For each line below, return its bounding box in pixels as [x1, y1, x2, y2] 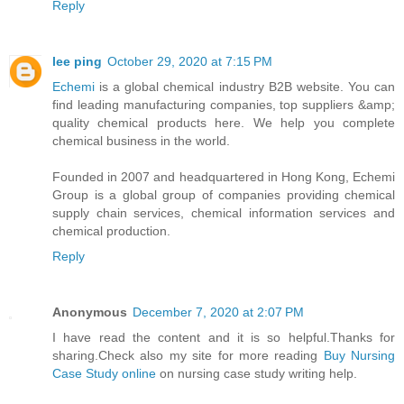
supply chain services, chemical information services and [52, 206, 395, 221]
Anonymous [52, 305, 127, 320]
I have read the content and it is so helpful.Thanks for [52, 330, 395, 345]
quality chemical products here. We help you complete [52, 115, 395, 131]
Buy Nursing [323, 348, 395, 363]
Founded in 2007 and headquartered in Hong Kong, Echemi [52, 170, 395, 185]
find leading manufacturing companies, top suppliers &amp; [52, 97, 395, 113]
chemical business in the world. [52, 133, 230, 149]
